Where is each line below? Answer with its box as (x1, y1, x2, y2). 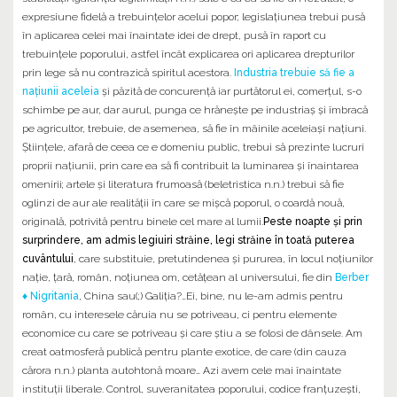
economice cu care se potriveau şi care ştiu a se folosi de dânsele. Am (22, 327, 362, 340)
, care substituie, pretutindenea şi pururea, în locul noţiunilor (74, 253, 373, 266)
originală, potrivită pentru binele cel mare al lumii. (22, 215, 263, 229)
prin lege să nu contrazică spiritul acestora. (22, 66, 234, 80)
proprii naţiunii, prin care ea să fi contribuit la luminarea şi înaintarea (22, 160, 359, 173)
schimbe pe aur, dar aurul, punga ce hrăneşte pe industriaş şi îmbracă (22, 104, 368, 117)
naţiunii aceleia (22, 85, 99, 98)
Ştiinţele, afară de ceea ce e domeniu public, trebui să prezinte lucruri (22, 141, 364, 154)
